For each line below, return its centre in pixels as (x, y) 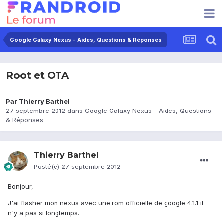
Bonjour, (21, 187)
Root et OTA (37, 76)
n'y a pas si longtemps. (44, 213)
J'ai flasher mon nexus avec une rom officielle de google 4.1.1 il (106, 203)
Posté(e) (48, 167)
